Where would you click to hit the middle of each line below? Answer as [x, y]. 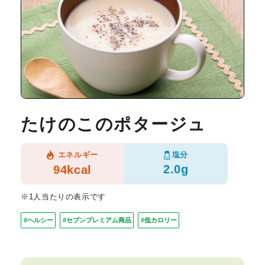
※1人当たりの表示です [63, 197]
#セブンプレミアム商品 [97, 220]
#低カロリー [159, 220]
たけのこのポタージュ [114, 124]
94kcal [72, 169]
